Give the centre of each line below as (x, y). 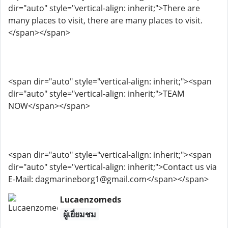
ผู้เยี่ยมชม (79, 214)
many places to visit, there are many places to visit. (105, 20)
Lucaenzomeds (90, 199)
